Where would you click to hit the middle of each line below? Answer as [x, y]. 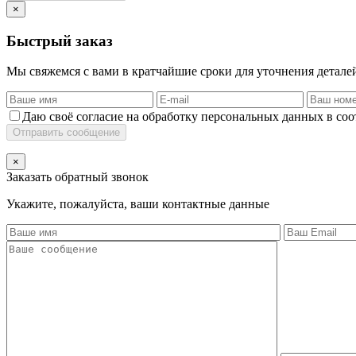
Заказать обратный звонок [77, 177]
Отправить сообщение [66, 133]
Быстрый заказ [60, 41]
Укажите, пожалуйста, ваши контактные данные [138, 204]
